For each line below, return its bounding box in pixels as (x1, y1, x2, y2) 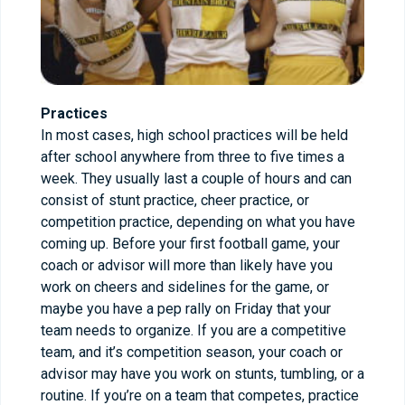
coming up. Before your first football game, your (41, 234, 340, 252)
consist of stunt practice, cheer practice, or (41, 191, 309, 209)
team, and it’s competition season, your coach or (41, 343, 343, 361)
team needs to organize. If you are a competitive (41, 321, 346, 339)
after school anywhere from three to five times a (41, 147, 344, 165)
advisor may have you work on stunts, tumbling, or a (41, 364, 364, 382)
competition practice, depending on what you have (41, 212, 355, 231)
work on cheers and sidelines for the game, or (41, 278, 329, 296)
